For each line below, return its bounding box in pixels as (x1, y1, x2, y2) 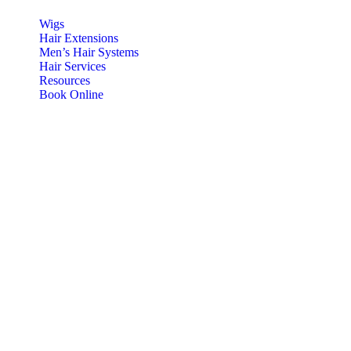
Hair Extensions (39, 31, 118, 45)
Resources (39, 74, 90, 87)
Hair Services (39, 60, 106, 73)
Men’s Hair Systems (39, 45, 139, 59)
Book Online (39, 88, 103, 101)
